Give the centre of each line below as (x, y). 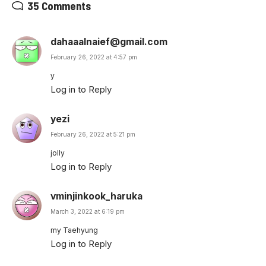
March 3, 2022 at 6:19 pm (88, 212)
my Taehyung (74, 230)
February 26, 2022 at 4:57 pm (94, 57)
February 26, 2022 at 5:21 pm (93, 134)
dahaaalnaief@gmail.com (109, 42)
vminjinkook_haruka (96, 197)
